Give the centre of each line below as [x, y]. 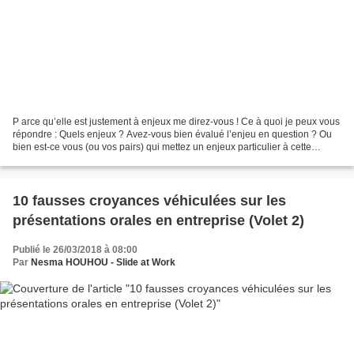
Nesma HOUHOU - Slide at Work [103, 262]
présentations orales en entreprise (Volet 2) [158, 220]
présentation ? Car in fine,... [72, 159]
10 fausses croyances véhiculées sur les [149, 200]
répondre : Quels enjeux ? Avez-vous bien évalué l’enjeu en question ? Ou [172, 134]
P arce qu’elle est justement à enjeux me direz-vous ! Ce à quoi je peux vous [176, 121]
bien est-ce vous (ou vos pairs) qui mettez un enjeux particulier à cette [162, 147]
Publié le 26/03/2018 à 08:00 [75, 249]
